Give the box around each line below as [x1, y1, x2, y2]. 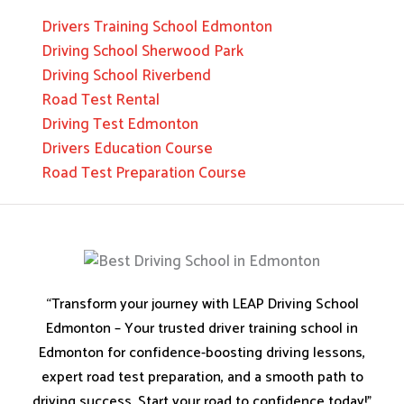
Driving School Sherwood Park [41, 38, 244, 64]
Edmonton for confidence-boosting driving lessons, [39, 340, 365, 365]
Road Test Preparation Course [41, 160, 247, 186]
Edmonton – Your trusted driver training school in [46, 316, 358, 341]
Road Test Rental [41, 87, 161, 113]
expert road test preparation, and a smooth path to [41, 364, 363, 390]
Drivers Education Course [41, 135, 214, 161]
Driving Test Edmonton [41, 111, 199, 137]
